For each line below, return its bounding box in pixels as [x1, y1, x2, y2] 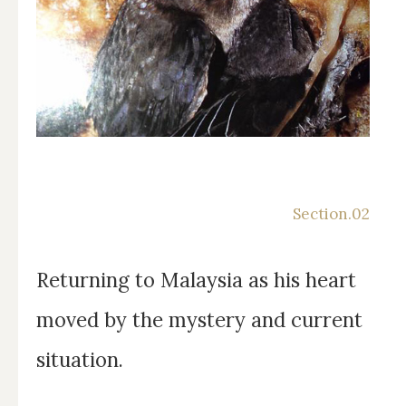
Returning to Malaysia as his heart [36, 266, 356, 293]
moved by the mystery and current [36, 306, 362, 333]
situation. [36, 346, 123, 372]
